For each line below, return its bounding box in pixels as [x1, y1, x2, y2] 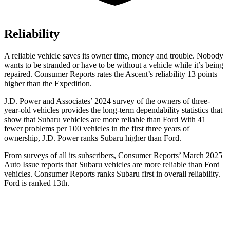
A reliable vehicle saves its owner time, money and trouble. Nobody [4, 51, 223, 60]
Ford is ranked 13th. [4, 178, 69, 187]
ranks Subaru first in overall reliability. [95, 169, 220, 178]
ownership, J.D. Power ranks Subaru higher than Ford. [4, 133, 181, 142]
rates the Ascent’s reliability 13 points [95, 69, 217, 79]
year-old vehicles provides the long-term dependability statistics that [4, 105, 222, 114]
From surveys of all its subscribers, [4, 150, 118, 160]
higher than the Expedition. [4, 79, 92, 88]
